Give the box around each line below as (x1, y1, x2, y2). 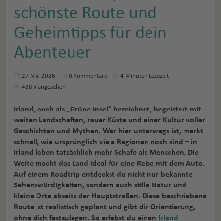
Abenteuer (14, 43, 91, 61)
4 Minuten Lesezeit (120, 73, 169, 79)
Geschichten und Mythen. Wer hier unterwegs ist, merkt (14, 127, 203, 135)
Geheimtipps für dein (14, 24, 167, 41)
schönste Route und (14, 4, 157, 22)
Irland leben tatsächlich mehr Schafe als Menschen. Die (14, 148, 199, 156)
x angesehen (32, 84, 66, 90)
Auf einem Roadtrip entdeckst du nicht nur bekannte (14, 170, 193, 178)
